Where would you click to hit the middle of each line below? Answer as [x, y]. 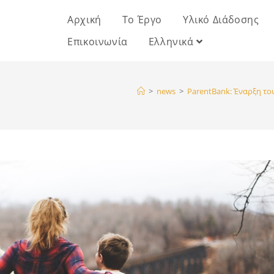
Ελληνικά [172, 41]
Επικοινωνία [98, 41]
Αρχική [84, 19]
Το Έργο [142, 19]
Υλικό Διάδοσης [221, 19]
